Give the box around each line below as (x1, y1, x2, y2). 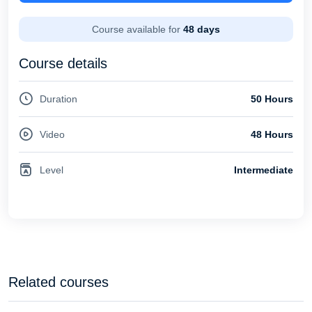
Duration (40, 93, 77, 104)
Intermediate (234, 164, 293, 175)
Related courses (8, 274, 109, 290)
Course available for (92, 23, 180, 35)
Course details (19, 55, 107, 71)
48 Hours (251, 128, 293, 140)
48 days (183, 23, 220, 35)
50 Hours (251, 93, 293, 104)
